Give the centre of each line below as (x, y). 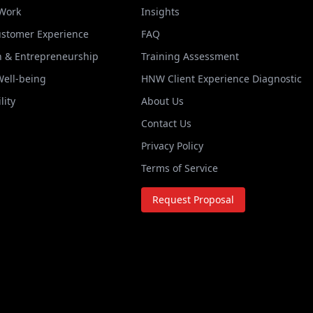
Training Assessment (190, 56)
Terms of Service (179, 168)
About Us (162, 101)
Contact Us (166, 123)
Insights (160, 12)
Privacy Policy (172, 146)
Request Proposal (193, 199)
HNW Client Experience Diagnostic (221, 79)
